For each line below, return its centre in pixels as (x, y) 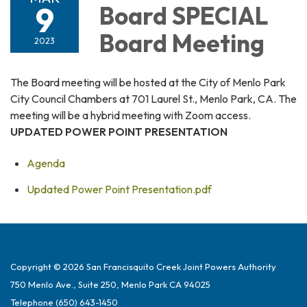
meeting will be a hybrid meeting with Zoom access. (131, 115)
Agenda (46, 163)
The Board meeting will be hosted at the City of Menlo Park (148, 82)
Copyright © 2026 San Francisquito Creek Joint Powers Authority (143, 266)
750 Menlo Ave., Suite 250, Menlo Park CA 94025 (110, 284)
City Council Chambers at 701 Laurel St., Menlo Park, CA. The (153, 98)
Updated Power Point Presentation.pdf (119, 189)
